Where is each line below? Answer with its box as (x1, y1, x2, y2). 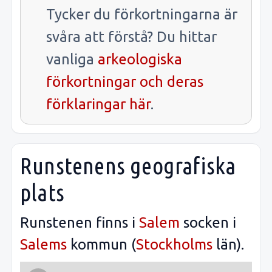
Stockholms (136, 236, 212, 253)
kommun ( (67, 236, 136, 253)
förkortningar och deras (46, 73, 203, 90)
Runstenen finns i (20, 214, 139, 231)
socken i (180, 214, 236, 231)
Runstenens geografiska (20, 152, 236, 179)
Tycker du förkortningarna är (46, 6, 237, 23)
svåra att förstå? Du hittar (46, 29, 217, 46)
